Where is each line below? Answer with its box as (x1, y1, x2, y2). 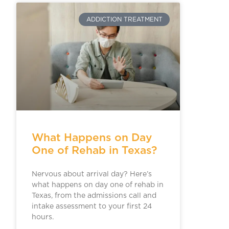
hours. (31, 213, 54, 221)
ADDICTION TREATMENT (86, 16, 163, 22)
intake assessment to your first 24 (31, 202, 152, 210)
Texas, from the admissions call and (31, 192, 156, 199)
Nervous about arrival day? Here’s (31, 170, 152, 178)
